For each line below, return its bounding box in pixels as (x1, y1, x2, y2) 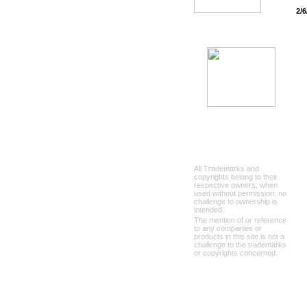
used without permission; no (194, 189, 286, 197)
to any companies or (194, 224, 262, 232)
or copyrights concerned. (194, 249, 278, 257)
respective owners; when (194, 181, 278, 189)
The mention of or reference (194, 216, 286, 224)
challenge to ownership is (194, 197, 278, 206)
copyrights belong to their (194, 173, 278, 181)
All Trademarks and (194, 164, 259, 173)
